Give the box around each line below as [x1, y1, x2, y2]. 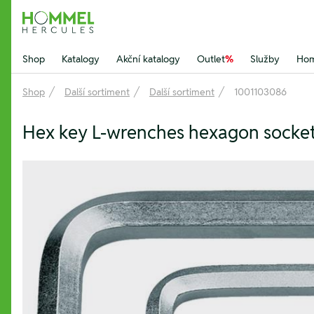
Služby [250, 53, 280, 65]
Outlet [197, 53, 225, 65]
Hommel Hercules [22, 21, 114, 37]
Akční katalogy [116, 53, 180, 65]
